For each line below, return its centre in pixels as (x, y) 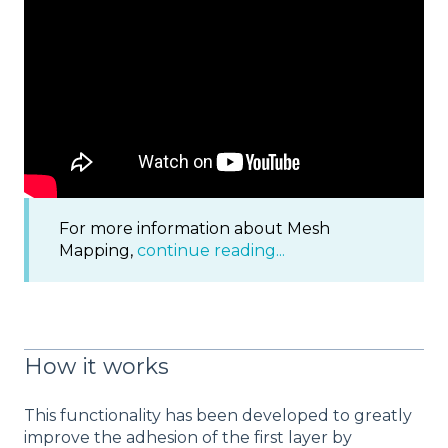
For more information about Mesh (194, 229)
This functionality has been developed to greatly (218, 416)
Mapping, (98, 251)
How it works (96, 367)
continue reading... (211, 251)
